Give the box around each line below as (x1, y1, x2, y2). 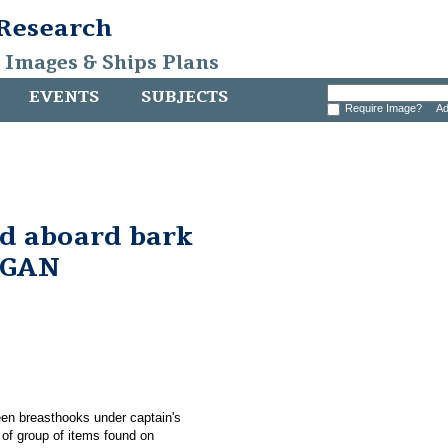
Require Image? (344, 102, 428, 114)
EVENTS (29, 86, 99, 108)
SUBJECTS (141, 86, 228, 108)
